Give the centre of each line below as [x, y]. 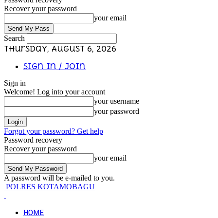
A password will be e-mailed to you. [59, 178]
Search [14, 38]
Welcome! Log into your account [54, 92]
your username [117, 101]
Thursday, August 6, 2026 [60, 49]
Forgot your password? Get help [54, 131]
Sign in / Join [54, 66]
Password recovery [33, 140]
